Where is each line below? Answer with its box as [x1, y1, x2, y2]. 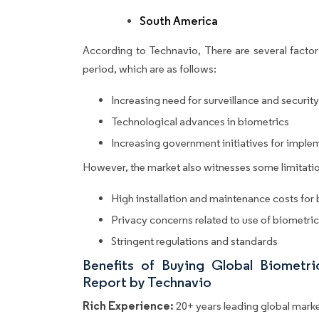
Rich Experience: [83, 298, 174, 313]
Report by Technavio [83, 273, 211, 291]
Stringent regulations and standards [111, 234, 278, 249]
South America [140, 14, 218, 29]
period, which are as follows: [83, 62, 219, 76]
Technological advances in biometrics [111, 115, 289, 129]
